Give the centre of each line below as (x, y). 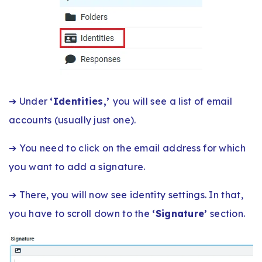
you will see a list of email (173, 101)
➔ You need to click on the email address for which (127, 148)
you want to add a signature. (77, 166)
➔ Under (30, 101)
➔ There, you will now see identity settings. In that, (126, 194)
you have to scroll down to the (81, 213)
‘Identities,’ (81, 101)
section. (226, 213)
